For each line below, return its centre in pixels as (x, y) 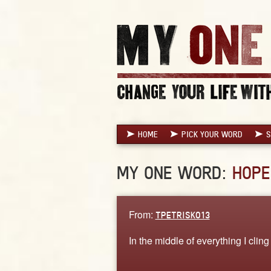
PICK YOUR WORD (212, 134)
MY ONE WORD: (174, 172)
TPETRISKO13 (182, 215)
